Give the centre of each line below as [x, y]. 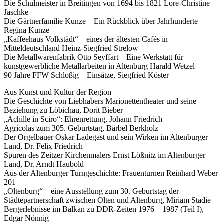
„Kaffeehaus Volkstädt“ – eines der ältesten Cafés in [86, 39]
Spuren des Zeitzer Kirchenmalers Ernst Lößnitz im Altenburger [105, 155]
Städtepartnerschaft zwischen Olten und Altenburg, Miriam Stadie [107, 200]
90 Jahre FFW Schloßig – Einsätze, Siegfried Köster [86, 75]
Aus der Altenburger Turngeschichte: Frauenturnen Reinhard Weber [111, 173]
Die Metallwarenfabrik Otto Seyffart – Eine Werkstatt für [94, 57]
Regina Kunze [27, 30]
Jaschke [16, 12]
